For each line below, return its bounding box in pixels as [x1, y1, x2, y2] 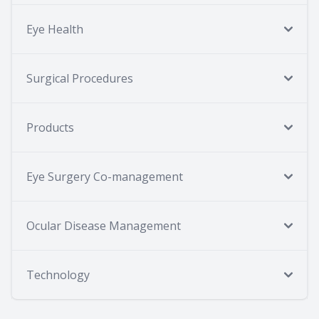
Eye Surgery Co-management [26, 169, 183, 185]
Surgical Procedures [26, 70, 133, 87]
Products [26, 120, 74, 136]
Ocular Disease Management [26, 218, 181, 234]
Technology [26, 267, 90, 283]
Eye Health [26, 21, 83, 38]
